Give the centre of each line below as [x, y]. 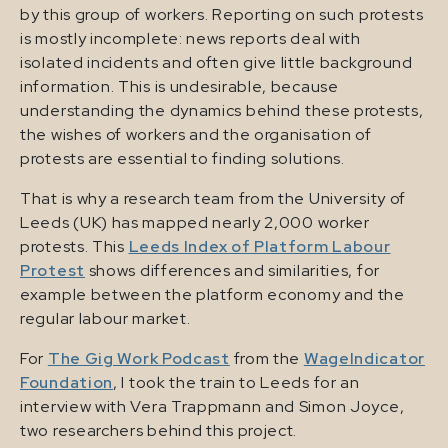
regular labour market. [105, 318]
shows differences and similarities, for [232, 270]
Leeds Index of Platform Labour [259, 246]
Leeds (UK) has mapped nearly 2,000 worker [195, 222]
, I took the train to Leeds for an [236, 382]
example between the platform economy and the [212, 294]
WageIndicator [364, 358]
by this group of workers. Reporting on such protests [222, 14]
